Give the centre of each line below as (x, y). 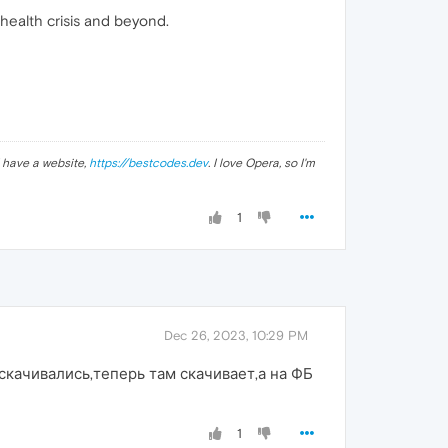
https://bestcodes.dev (148, 162)
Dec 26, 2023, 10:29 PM (236, 335)
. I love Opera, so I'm (261, 162)
